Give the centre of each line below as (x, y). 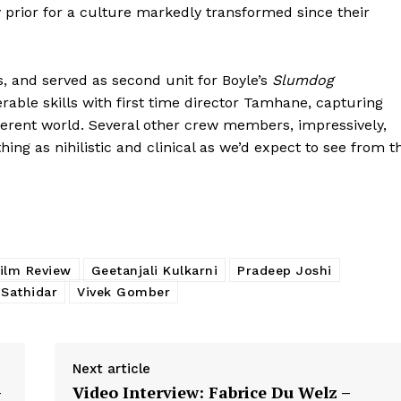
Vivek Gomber (124, 291)
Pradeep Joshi (285, 270)
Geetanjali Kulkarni (154, 270)
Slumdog (303, 80)
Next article (111, 368)
